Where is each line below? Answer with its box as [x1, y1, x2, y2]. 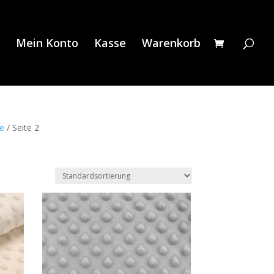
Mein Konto [16, 35, 78, 50]
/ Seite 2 [4, 122, 39, 133]
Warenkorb [142, 35, 201, 50]
